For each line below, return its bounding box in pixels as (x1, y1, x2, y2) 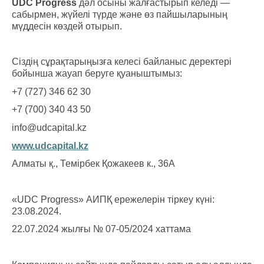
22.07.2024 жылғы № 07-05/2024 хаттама (12, 224, 191, 235)
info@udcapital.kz (12, 123, 87, 133)
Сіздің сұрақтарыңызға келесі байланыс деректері (12, 57, 232, 67)
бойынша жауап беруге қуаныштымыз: (12, 68, 182, 79)
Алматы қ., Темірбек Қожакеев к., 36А (12, 159, 175, 169)
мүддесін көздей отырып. (12, 21, 122, 31)
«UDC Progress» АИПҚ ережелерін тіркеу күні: (12, 194, 214, 204)
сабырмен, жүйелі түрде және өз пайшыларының (12, 9, 227, 19)
